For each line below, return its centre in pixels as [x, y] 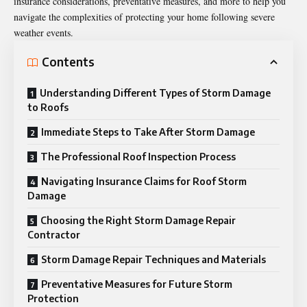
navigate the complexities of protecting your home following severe [144, 16]
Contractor [54, 234]
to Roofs [48, 107]
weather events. [44, 32]
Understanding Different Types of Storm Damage [155, 93]
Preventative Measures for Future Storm [137, 284]
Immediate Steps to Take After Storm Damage [148, 132]
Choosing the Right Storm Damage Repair [138, 220]
